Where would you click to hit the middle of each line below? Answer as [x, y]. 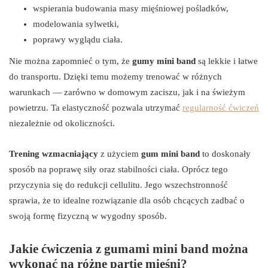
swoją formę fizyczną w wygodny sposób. [88, 216]
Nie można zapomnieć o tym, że [71, 61]
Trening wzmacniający [54, 153]
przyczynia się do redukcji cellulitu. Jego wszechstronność [118, 185]
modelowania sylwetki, [76, 24]
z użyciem [120, 153]
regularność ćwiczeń [221, 107]
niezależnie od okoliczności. [62, 123]
